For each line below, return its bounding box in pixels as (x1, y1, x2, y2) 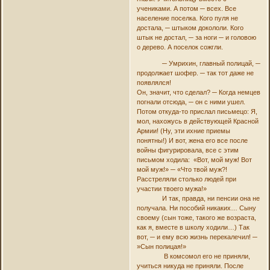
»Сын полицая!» (136, 242, 186, 250)
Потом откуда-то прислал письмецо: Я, (136, 107, 257, 115)
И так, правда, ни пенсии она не (136, 194, 260, 202)
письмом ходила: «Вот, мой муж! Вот (136, 155, 252, 163)
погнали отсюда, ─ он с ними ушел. (136, 98, 245, 105)
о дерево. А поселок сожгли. (136, 43, 223, 51)
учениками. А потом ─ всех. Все (136, 4, 236, 12)
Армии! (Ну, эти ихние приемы (136, 127, 230, 134)
